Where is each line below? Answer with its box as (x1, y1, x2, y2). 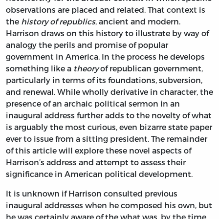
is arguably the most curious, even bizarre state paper (6, 122, 212, 132)
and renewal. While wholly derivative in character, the (6, 87, 213, 97)
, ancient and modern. (95, 17, 180, 26)
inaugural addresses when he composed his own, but (6, 200, 212, 210)
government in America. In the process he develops (6, 52, 205, 62)
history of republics (21, 17, 95, 26)
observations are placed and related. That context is (6, 5, 205, 15)
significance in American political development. (6, 169, 193, 179)
